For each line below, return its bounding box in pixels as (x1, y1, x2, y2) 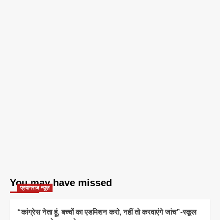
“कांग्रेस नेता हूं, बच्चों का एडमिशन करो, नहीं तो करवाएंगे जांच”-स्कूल (17, 208, 196, 217)
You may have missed (10, 177, 112, 189)
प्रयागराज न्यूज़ (20, 185, 50, 191)
